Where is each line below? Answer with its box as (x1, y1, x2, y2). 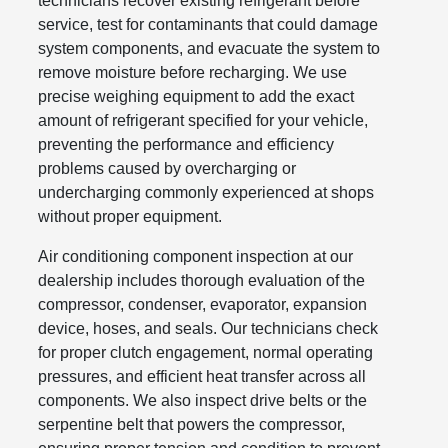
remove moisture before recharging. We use (38, 63, 348, 81)
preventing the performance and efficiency (38, 135, 335, 153)
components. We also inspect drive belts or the (38, 391, 368, 409)
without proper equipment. (38, 207, 223, 225)
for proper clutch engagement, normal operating (38, 343, 374, 361)
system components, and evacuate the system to (38, 39, 381, 57)
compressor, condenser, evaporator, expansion (38, 295, 368, 313)
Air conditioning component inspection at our (38, 247, 354, 265)
